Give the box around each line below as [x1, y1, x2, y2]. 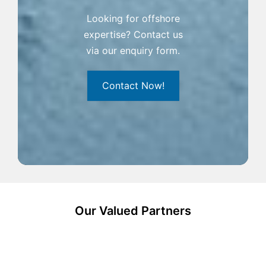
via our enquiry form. [86, 45, 180, 57]
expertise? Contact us [83, 28, 183, 41]
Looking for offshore [86, 12, 180, 25]
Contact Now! [102, 80, 164, 92]
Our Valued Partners [75, 204, 191, 218]
